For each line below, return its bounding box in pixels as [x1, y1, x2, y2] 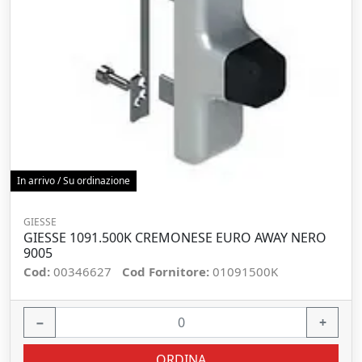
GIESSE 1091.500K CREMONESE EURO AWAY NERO [23, 229, 326, 246]
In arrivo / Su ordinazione [17, 174, 130, 187]
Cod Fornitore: [122, 263, 213, 280]
